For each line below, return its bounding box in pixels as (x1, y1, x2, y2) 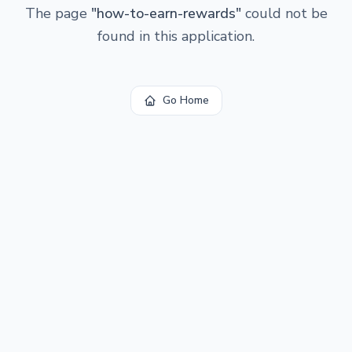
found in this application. (97, 27, 255, 46)
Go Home (162, 93, 209, 108)
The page (24, 4, 91, 23)
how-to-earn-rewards (96, 4, 236, 23)
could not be (240, 4, 328, 23)
